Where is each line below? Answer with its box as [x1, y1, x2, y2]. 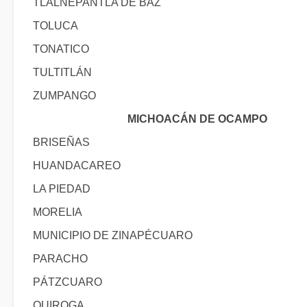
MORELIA [33, 206, 82, 218]
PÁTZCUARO [33, 276, 102, 288]
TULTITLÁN [33, 66, 92, 78]
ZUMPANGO [33, 90, 96, 101]
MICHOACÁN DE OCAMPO [127, 113, 267, 125]
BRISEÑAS [33, 136, 90, 148]
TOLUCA [33, 20, 78, 32]
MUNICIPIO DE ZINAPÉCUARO [33, 230, 193, 241]
